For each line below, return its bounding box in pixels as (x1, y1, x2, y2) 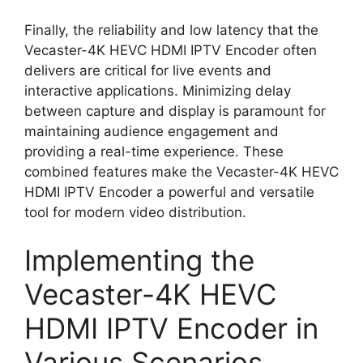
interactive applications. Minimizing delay (24, 82, 291, 99)
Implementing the (24, 243, 254, 278)
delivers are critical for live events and (24, 62, 271, 79)
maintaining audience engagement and (24, 122, 279, 139)
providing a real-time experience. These (24, 143, 284, 160)
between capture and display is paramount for (24, 102, 326, 119)
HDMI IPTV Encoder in (24, 311, 318, 346)
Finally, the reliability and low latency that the (24, 21, 318, 38)
